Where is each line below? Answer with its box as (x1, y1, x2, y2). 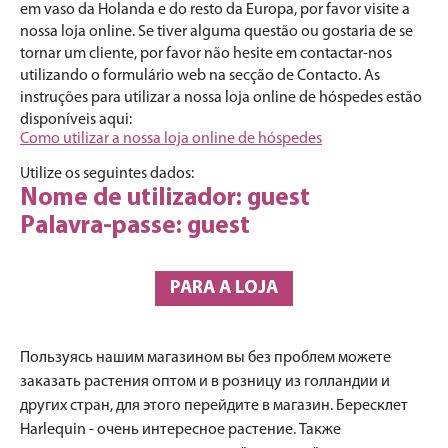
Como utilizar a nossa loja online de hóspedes (20, 131, 322, 147)
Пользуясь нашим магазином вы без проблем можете (20, 350, 391, 366)
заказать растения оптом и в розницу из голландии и (20, 374, 390, 390)
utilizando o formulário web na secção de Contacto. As (20, 68, 380, 84)
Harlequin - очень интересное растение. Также (20, 422, 341, 438)
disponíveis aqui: (20, 112, 132, 128)
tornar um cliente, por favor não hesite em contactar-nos (20, 46, 392, 62)
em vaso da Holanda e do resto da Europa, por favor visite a (20, 2, 410, 18)
